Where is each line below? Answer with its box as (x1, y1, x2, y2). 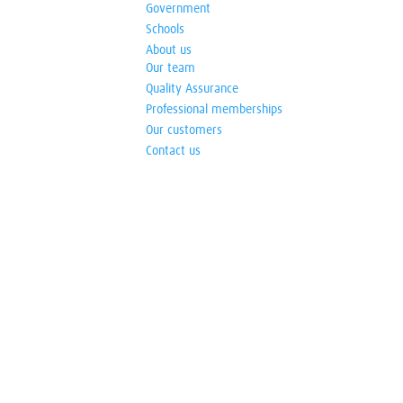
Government (145, 3, 210, 15)
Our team (145, 62, 195, 75)
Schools (145, 23, 184, 36)
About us (145, 44, 192, 57)
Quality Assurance (145, 83, 238, 95)
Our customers (145, 124, 222, 137)
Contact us (145, 145, 201, 157)
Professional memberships (145, 103, 282, 116)
